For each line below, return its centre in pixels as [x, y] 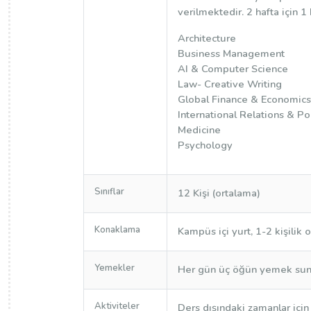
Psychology [205, 145]
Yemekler [114, 268]
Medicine [199, 130]
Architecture [207, 38]
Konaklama [117, 230]
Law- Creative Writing [229, 84]
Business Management [232, 53]
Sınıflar [109, 192]
